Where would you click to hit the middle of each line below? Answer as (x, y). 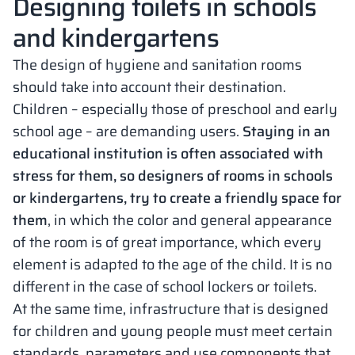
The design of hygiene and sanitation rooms (157, 65)
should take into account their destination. (149, 87)
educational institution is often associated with (168, 154)
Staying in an (286, 132)
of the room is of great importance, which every (167, 242)
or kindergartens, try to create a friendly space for (177, 198)
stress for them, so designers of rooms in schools (173, 176)
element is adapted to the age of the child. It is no (172, 265)
